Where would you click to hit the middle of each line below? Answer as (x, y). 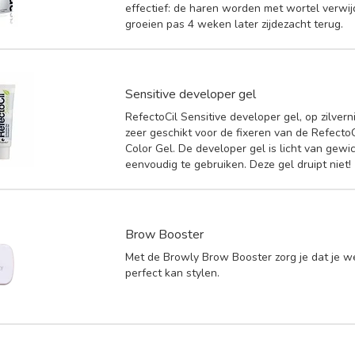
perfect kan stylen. (173, 273)
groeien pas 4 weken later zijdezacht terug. (235, 24)
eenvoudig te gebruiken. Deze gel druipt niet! (239, 164)
